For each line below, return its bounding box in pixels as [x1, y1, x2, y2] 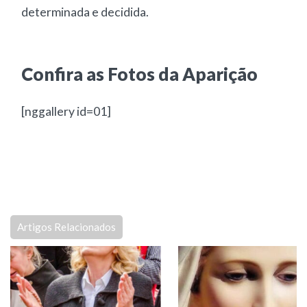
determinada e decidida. [21, 5, 149, 19]
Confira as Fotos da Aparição [21, 63, 258, 85]
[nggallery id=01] [21, 104, 112, 119]
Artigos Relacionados [17, 221, 116, 233]
